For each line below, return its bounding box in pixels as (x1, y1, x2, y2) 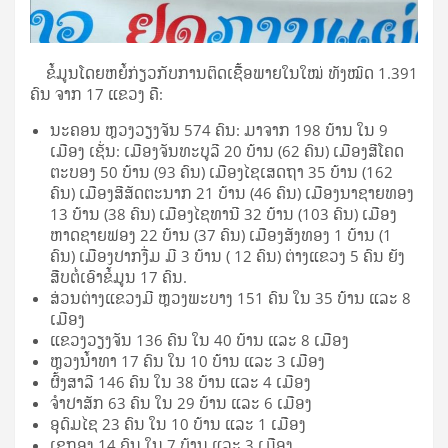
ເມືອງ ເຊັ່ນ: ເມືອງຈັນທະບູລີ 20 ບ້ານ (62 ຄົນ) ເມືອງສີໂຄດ (50, 140, 404, 161)
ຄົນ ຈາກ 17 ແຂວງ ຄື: (30, 83, 163, 104)
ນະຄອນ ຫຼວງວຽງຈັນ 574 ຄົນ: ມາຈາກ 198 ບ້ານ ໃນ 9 (50, 119, 388, 140)
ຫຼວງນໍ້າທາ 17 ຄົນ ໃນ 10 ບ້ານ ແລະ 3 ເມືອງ (50, 350, 329, 371)
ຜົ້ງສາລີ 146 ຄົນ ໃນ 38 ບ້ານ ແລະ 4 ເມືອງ (50, 371, 315, 392)
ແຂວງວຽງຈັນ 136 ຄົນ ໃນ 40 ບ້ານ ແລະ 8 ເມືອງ (50, 329, 353, 350)
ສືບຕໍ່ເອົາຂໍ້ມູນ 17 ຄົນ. (50, 266, 191, 287)
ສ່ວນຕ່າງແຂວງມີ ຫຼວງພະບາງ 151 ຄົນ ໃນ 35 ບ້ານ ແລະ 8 (50, 287, 411, 308)
